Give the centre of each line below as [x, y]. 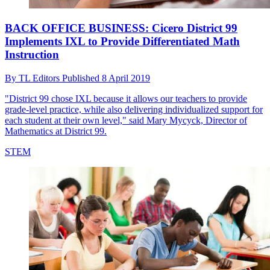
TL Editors [40, 78]
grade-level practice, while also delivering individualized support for [134, 109]
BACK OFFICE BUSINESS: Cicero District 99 [121, 28]
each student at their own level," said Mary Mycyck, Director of [126, 120]
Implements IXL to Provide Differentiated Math [122, 42]
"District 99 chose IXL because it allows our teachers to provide [126, 98]
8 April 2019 [126, 78]
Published [82, 78]
